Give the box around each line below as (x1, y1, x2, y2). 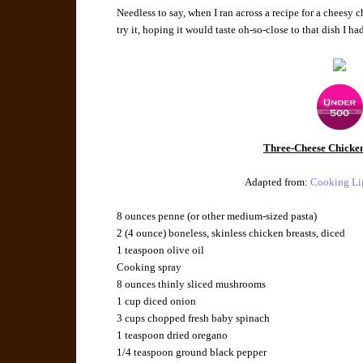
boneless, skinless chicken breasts (169, 227, 317, 240)
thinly (156, 278, 188, 291)
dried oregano (167, 329, 228, 342)
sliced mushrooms (187, 278, 267, 291)
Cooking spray (117, 261, 182, 274)
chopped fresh (145, 312, 210, 325)
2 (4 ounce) (117, 227, 167, 240)
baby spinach (209, 312, 271, 325)
